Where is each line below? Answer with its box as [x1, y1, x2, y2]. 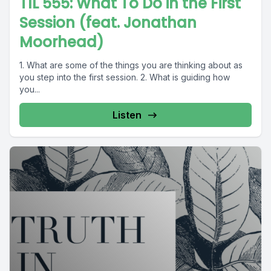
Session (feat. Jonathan [19, 13, 197, 33]
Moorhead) [19, 32, 104, 52]
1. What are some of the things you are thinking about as [19, 60, 243, 70]
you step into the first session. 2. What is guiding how [19, 72, 230, 82]
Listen [113, 109, 142, 121]
